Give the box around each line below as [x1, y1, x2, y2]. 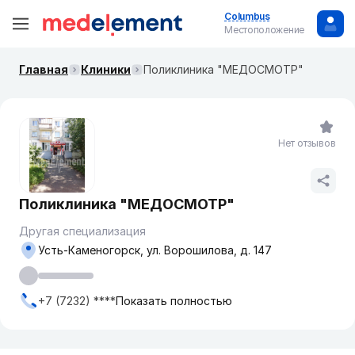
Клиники [81, 63, 131, 76]
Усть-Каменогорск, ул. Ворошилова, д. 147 [38, 243, 272, 257]
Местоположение [224, 24, 304, 36]
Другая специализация [19, 224, 146, 238]
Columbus [224, 10, 270, 22]
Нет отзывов [278, 137, 336, 149]
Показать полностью [116, 294, 232, 307]
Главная [19, 63, 68, 76]
